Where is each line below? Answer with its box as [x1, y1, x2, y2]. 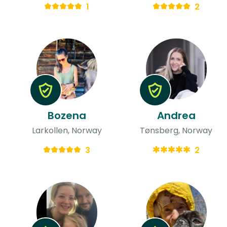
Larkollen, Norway [31, 124, 102, 136]
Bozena [47, 108, 86, 123]
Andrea [157, 108, 196, 123]
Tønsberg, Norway [140, 124, 213, 136]
